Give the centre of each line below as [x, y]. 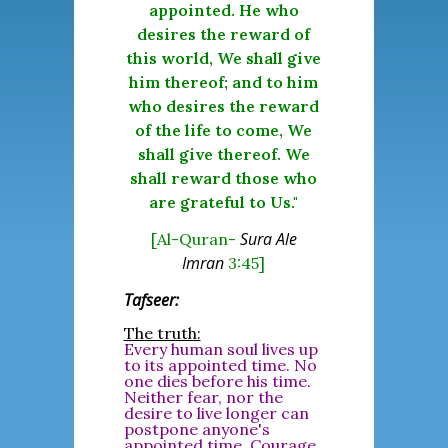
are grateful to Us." [223, 202]
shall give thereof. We [223, 154]
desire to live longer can [216, 413]
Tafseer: [151, 300]
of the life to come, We [223, 130]
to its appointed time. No [220, 365]
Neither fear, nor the [203, 397]
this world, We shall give [223, 58]
